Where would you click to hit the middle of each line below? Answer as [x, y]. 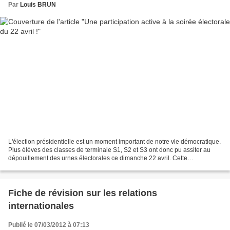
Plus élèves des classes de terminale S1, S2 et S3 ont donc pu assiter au [109, 150]
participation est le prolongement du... [61, 167]
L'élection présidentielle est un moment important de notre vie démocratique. [114, 142]
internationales [41, 206]
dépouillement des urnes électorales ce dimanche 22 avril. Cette [98, 158]
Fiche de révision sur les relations [83, 193]
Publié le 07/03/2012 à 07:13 [49, 225]
